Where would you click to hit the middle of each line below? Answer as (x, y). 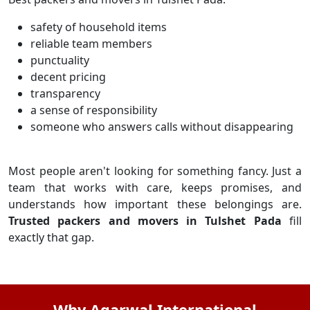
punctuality (60, 60)
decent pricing (68, 77)
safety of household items (99, 27)
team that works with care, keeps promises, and (155, 188)
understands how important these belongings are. (155, 204)
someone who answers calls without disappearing (162, 127)
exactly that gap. (51, 237)
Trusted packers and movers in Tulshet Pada (145, 221)
